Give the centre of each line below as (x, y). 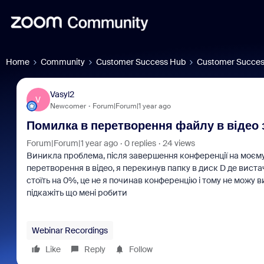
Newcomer (68, 106)
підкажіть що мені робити (77, 193)
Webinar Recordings (70, 230)
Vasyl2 (62, 94)
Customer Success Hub (141, 62)
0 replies (140, 143)
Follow (141, 249)
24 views (179, 143)
